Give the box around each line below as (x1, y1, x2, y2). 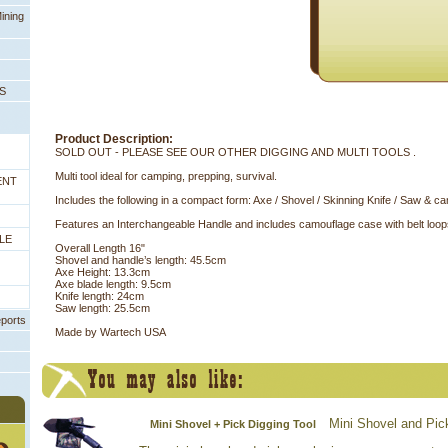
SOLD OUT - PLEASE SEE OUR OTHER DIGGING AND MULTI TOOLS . (55, 146, 416, 158)
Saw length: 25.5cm (55, 302, 150, 314)
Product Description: (55, 132, 173, 146)
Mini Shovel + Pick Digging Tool (149, 418, 319, 430)
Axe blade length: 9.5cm (55, 278, 171, 290)
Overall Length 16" (55, 242, 145, 254)
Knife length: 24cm (55, 290, 144, 302)
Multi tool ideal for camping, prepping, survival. (55, 170, 277, 182)
